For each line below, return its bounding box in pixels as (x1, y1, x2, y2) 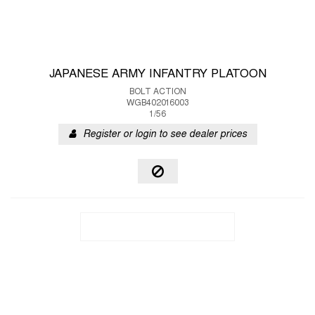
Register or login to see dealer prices (82, 130, 247, 139)
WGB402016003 (126, 99, 189, 108)
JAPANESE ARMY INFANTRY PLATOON (49, 69, 266, 80)
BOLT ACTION (129, 88, 186, 96)
